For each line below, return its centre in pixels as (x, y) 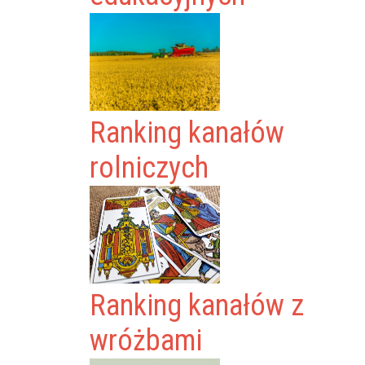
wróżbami (146, 341)
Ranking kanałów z (197, 306)
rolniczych (150, 168)
